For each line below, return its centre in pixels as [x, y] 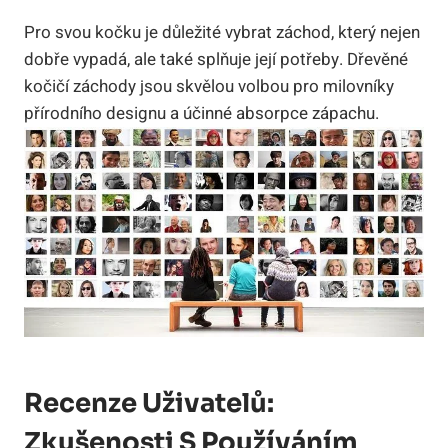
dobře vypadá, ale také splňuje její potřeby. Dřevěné [216, 59]
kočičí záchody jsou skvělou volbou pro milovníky [209, 86]
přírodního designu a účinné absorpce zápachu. [201, 113]
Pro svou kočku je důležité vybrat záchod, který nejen [222, 32]
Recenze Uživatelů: [149, 403]
